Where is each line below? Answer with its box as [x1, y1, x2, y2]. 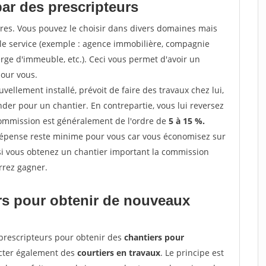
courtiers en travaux [77, 247, 160, 258]
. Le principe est [160, 247, 224, 258]
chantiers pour [124, 232, 184, 243]
